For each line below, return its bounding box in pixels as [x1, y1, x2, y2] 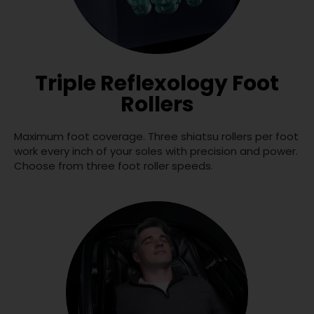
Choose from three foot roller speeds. [14, 158, 213, 174]
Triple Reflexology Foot [35, 69, 279, 99]
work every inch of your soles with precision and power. [14, 144, 298, 159]
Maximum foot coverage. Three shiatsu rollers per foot [14, 129, 299, 144]
